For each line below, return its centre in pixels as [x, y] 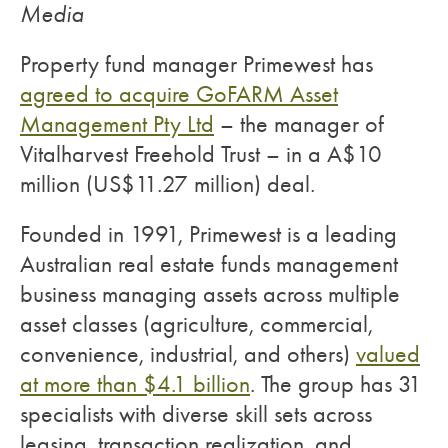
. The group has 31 [336, 384]
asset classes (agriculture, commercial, [196, 324]
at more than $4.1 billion [135, 384]
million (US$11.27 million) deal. [170, 184]
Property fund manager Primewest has [196, 64]
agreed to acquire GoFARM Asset [179, 94]
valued [388, 354]
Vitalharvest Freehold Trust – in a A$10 [201, 154]
